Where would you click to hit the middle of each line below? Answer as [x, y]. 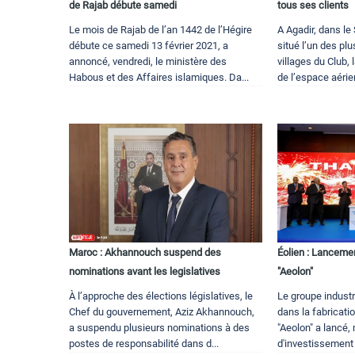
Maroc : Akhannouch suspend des [145, 253]
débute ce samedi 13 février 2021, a [149, 46]
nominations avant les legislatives [145, 272]
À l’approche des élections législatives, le [161, 296]
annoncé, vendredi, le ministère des [148, 62]
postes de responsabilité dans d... [144, 344]
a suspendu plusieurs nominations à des [159, 328]
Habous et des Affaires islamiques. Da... [159, 78]
